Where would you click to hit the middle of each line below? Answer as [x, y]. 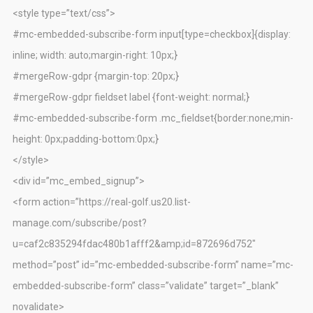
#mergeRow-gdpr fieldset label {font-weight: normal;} [131, 97]
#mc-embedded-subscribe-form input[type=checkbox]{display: [152, 35]
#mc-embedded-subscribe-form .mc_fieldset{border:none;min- [153, 118]
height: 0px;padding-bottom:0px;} [86, 139]
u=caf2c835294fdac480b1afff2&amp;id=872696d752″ [134, 244]
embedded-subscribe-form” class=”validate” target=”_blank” [146, 286]
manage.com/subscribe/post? [80, 223]
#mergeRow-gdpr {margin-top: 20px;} [96, 77]
